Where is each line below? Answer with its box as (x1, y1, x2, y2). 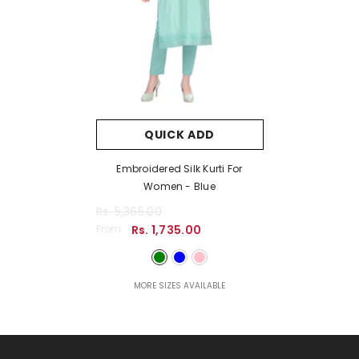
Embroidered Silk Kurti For (116, 162, 243, 176)
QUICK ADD (143, 127, 216, 143)
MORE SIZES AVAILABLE (134, 280, 225, 292)
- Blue (185, 179, 216, 194)
